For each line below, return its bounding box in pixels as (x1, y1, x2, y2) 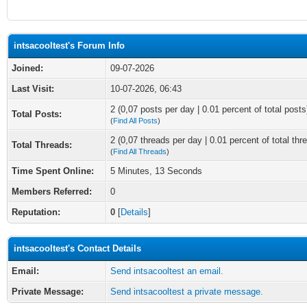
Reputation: (12, 207, 60, 217)
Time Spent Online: (12, 166, 94, 176)
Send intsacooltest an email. (110, 266, 223, 276)
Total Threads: (12, 140, 72, 150)
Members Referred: (12, 186, 92, 197)
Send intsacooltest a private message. (110, 286, 263, 297)
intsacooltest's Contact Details (14, 243, 141, 254)
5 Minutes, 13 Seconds (110, 166, 202, 176)
